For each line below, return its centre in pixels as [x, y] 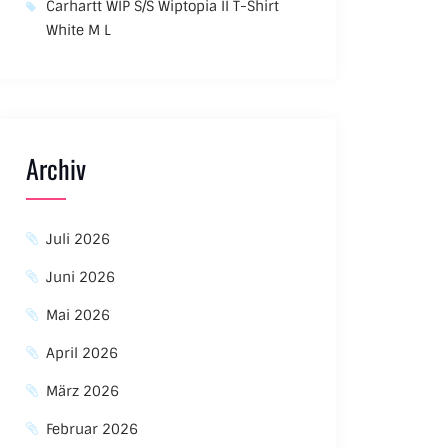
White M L [79, 30]
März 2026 [83, 391]
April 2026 [82, 353]
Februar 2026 [92, 429]
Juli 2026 [78, 239]
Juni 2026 [81, 277]
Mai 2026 [78, 315]
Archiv [56, 168]
